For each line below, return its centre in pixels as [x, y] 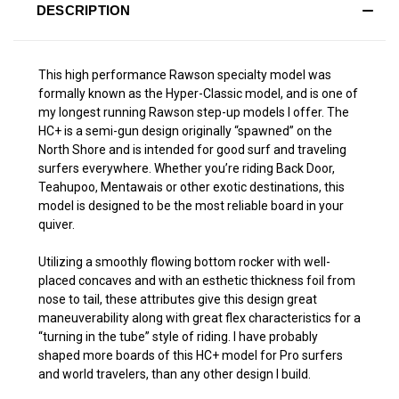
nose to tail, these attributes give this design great [178, 299]
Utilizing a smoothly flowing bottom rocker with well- [184, 261]
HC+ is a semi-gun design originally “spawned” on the [185, 130]
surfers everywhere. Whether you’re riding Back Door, [187, 168]
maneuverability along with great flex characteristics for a [199, 318]
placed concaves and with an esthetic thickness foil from [197, 280]
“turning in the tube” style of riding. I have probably [178, 336]
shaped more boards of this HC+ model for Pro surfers [191, 355]
